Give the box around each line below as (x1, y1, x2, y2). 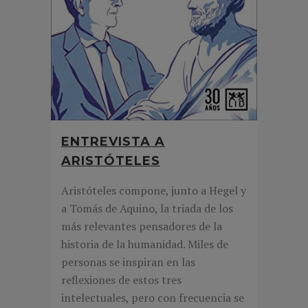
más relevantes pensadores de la (61, 219, 222, 234)
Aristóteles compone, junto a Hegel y (61, 183, 246, 199)
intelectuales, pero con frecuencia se (61, 290, 244, 306)
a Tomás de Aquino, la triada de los (61, 201, 233, 217)
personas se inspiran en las (61, 254, 195, 270)
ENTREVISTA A (61, 134, 165, 150)
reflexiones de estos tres (61, 272, 181, 288)
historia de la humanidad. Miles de (61, 236, 228, 252)
